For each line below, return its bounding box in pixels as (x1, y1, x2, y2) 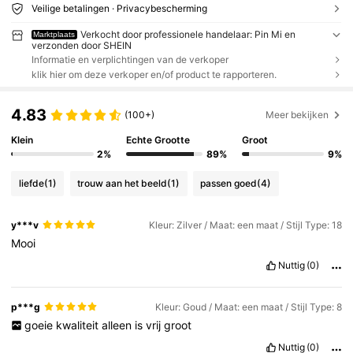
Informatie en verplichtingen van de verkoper (31, 54, 229, 66)
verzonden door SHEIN (31, 39, 132, 51)
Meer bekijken (266, 108, 329, 121)
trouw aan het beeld (77, 177, 168, 190)
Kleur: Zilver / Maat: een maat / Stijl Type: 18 (148, 218, 342, 231)
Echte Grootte (126, 134, 191, 147)
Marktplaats (33, 29, 76, 39)
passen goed (200, 177, 258, 190)
